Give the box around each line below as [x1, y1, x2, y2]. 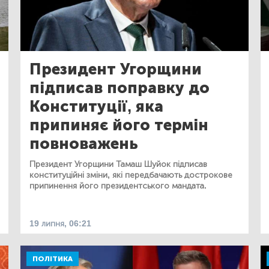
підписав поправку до [29, 78, 210, 97]
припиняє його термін [29, 115, 208, 134]
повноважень [29, 134, 138, 153]
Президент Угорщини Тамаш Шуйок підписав [29, 159, 207, 169]
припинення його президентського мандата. [29, 180, 207, 191]
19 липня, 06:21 [29, 218, 91, 229]
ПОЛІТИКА [32, 254, 73, 263]
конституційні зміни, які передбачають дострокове [29, 169, 232, 180]
